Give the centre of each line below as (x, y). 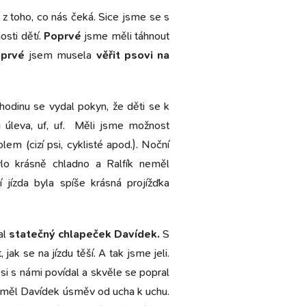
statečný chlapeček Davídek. (85, 234)
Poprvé (62, 36)
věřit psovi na (133, 55)
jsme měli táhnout (125, 36)
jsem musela (60, 55)
